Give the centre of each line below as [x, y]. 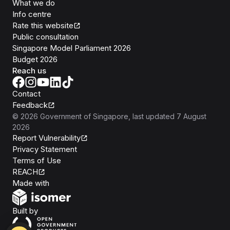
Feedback [30, 105]
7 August [191, 116]
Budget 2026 [35, 59]
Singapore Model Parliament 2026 [72, 48]
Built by [25, 210]
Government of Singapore [84, 116]
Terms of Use [37, 160]
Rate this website [43, 25]
